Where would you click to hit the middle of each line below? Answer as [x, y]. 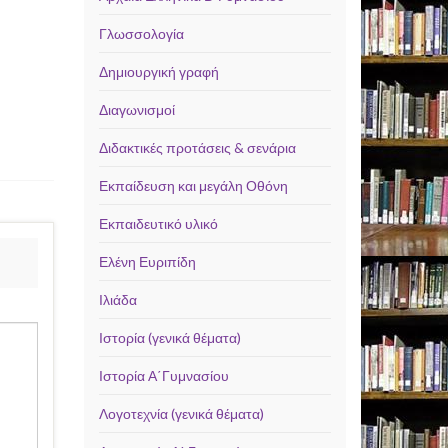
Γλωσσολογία [141, 33]
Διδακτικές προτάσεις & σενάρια [197, 147]
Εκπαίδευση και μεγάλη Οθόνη [193, 185]
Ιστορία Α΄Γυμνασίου [163, 375]
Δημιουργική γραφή [158, 71]
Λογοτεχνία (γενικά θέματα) [181, 413]
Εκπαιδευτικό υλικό [158, 223]
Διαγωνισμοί [136, 109]
